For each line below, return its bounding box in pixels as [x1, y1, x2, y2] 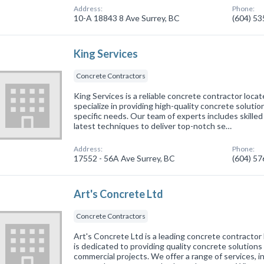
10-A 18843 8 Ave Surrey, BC [74, 12, 180, 23]
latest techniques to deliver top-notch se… [74, 120, 232, 131]
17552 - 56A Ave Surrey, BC [74, 153, 176, 163]
